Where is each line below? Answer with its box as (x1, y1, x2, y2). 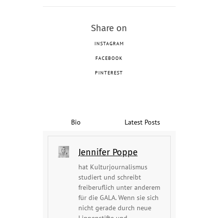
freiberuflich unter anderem (78, 182, 160, 192)
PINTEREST (95, 70, 123, 76)
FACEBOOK (95, 55, 123, 62)
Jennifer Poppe (78, 147, 138, 158)
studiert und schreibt (78, 172, 141, 182)
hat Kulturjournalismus (78, 162, 147, 172)
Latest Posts (124, 118, 160, 127)
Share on (91, 23, 127, 34)
